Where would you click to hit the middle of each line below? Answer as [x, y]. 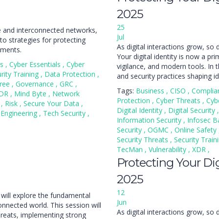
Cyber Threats [179, 100]
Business [151, 91]
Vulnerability [168, 149]
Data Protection [71, 74]
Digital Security [193, 110]
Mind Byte [31, 94]
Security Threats [143, 140]
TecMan [131, 149]
